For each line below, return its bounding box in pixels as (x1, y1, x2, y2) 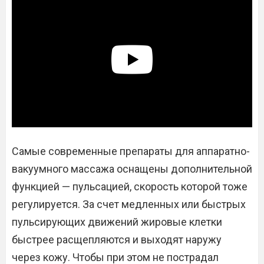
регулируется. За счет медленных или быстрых (12, 198, 246, 211)
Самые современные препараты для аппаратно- (12, 145, 250, 158)
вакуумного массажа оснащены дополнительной (12, 163, 252, 176)
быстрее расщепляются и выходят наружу (12, 233, 222, 246)
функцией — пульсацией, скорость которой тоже (12, 180, 247, 193)
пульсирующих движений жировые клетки (12, 216, 222, 229)
